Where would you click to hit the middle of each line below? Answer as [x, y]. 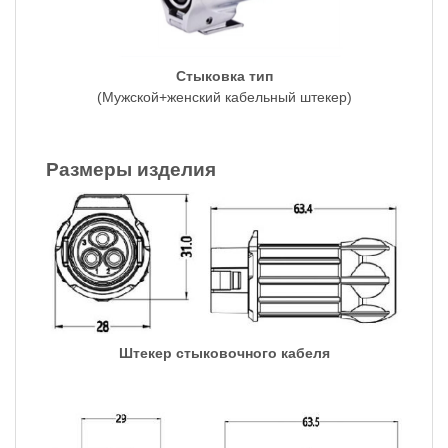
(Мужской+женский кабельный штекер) [224, 97]
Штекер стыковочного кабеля [224, 353]
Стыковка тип [224, 77]
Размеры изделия [131, 170]
